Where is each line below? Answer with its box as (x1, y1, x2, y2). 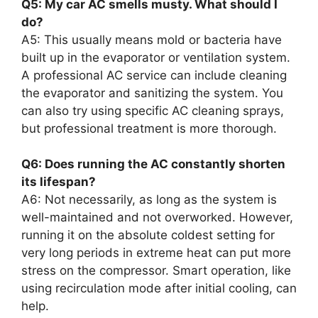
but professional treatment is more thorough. (21, 121, 277, 136)
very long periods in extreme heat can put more (21, 246, 291, 261)
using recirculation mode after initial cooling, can (21, 281, 297, 296)
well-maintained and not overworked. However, (21, 210, 293, 225)
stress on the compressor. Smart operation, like (21, 263, 291, 278)
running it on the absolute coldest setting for (21, 228, 275, 243)
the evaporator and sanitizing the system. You (21, 85, 283, 100)
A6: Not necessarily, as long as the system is (21, 192, 277, 207)
